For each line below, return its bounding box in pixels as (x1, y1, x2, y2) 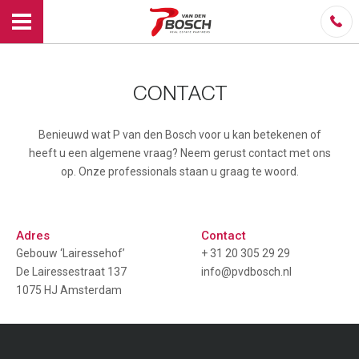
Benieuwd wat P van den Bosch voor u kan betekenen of (38, 128, 321, 142)
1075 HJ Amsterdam (16, 284, 122, 297)
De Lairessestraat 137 (16, 265, 127, 279)
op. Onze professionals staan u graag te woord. (60, 165, 299, 179)
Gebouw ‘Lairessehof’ (16, 247, 125, 260)
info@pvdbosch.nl (200, 265, 292, 279)
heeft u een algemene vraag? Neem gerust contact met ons (28, 147, 331, 160)
